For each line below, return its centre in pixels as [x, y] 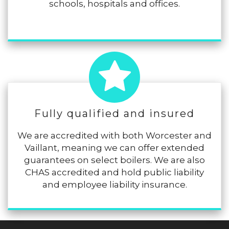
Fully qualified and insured [114, 114]
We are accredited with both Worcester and [114, 136]
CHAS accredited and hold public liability [114, 173]
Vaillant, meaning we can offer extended [114, 148]
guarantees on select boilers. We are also [114, 160]
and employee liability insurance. [114, 185]
